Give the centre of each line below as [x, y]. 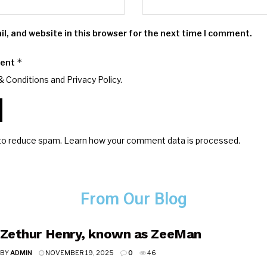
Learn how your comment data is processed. [152, 140]
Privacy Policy [94, 79]
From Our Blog [133, 199]
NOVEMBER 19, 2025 [79, 253]
